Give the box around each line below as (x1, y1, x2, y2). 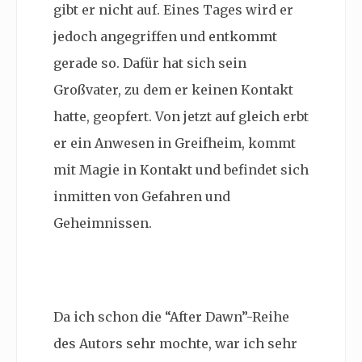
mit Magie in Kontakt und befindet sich (53, 162, 309, 179)
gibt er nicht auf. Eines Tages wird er (53, 2, 293, 19)
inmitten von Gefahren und (53, 188, 230, 205)
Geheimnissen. (53, 215, 152, 232)
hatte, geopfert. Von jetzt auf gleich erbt (53, 108, 309, 125)
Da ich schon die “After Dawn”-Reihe (53, 309, 289, 326)
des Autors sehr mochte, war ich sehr (53, 335, 297, 352)
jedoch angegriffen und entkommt (53, 28, 277, 45)
